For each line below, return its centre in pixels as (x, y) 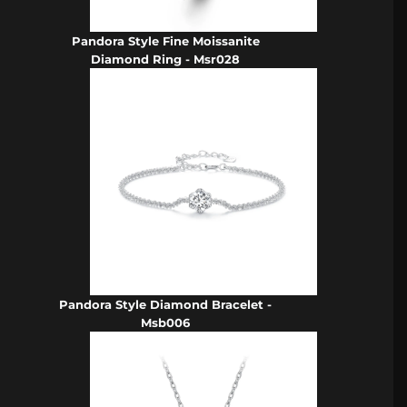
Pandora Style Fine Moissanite (165, 40)
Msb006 (166, 322)
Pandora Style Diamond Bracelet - (166, 304)
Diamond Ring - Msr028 (166, 59)
